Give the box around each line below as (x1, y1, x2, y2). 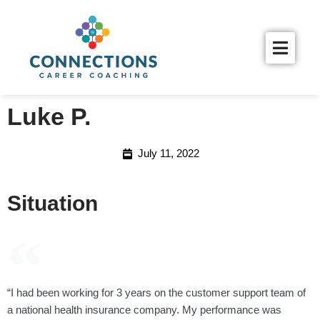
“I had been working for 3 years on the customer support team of (7, 286, 306, 299)
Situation (7, 191, 98, 216)
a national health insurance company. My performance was (7, 304, 281, 316)
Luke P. (7, 103, 91, 131)
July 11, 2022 (137, 147, 199, 160)
